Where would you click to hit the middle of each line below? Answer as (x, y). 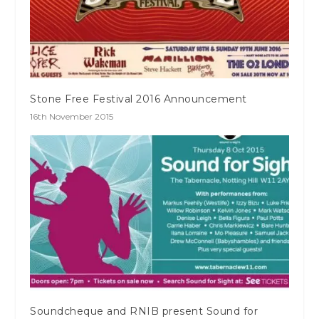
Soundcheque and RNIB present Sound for (144, 311)
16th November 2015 (72, 116)
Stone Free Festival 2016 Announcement (138, 99)
